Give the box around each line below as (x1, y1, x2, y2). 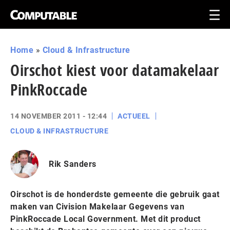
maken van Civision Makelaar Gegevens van (10, 202, 184, 212)
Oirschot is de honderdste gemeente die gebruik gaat (10, 189, 220, 199)
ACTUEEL (118, 112, 150, 120)
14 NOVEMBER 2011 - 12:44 (10, 112, 107, 120)
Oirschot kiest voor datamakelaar (10, 60, 219, 81)
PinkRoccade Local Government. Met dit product (10, 214, 201, 224)
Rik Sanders (49, 159, 97, 169)
